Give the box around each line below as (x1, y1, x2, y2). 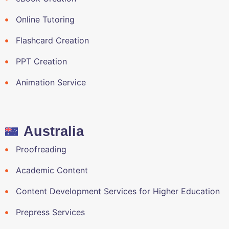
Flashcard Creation (15, 35, 89, 46)
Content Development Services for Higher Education (15, 186, 220, 197)
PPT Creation (15, 56, 67, 67)
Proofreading (15, 144, 66, 155)
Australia (24, 124, 84, 140)
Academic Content (15, 165, 88, 176)
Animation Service (15, 77, 86, 88)
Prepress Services (15, 207, 85, 218)
